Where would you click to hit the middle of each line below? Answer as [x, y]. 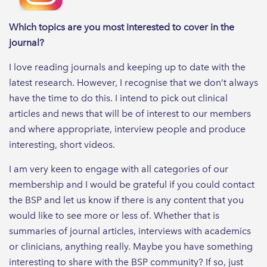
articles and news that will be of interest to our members [130, 113]
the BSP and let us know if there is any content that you [126, 200]
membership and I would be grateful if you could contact [132, 184]
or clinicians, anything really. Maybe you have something [131, 246]
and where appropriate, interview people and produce [127, 129]
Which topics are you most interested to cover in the [122, 27]
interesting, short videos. [62, 144]
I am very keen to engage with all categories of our [119, 169]
